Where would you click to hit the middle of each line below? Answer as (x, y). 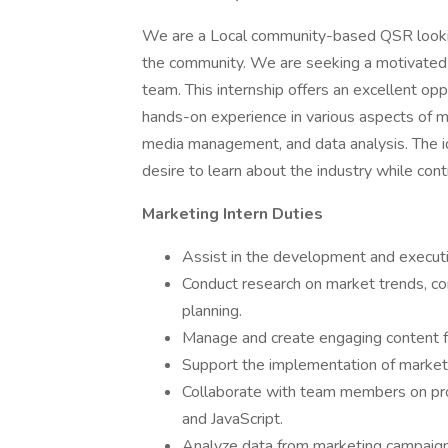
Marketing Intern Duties (232, 214)
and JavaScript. (232, 419)
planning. (212, 311)
